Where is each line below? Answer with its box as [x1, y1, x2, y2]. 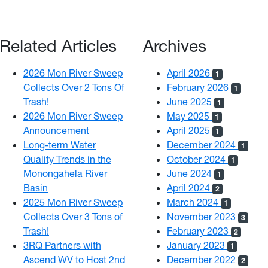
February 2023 [167, 224, 231, 237]
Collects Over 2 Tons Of [23, 81, 124, 93]
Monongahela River [23, 167, 107, 179]
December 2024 [167, 138, 238, 151]
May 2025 [167, 109, 212, 122]
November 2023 [167, 210, 238, 223]
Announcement [23, 124, 89, 136]
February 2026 [167, 81, 231, 93]
